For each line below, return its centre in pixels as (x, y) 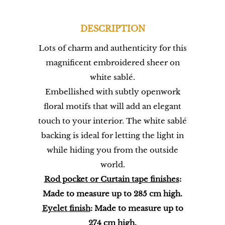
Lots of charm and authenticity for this (113, 48)
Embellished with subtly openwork (113, 92)
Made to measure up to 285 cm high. (113, 194)
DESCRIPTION (113, 29)
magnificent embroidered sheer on (113, 63)
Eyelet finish (66, 209)
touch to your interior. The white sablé (113, 121)
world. (113, 165)
